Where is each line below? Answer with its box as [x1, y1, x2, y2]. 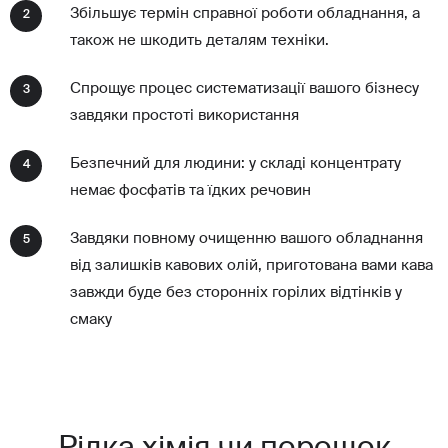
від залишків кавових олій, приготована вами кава [70, 258, 433, 274]
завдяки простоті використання [70, 108, 299, 124]
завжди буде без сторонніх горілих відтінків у [70, 285, 402, 301]
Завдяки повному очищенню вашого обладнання [70, 231, 423, 247]
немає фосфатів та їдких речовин [70, 183, 311, 199]
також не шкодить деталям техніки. [70, 33, 329, 49]
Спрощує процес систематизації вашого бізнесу [70, 81, 419, 97]
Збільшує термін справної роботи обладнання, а [70, 6, 420, 22]
